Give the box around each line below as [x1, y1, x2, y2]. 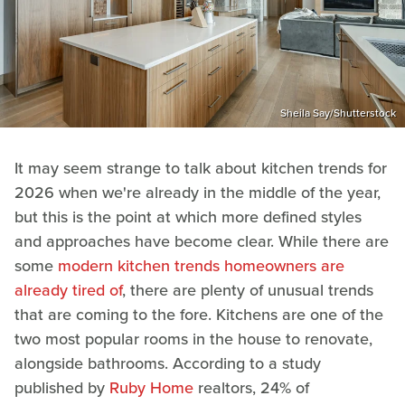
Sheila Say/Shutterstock [280, 104, 396, 121]
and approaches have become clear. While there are [14, 229, 389, 253]
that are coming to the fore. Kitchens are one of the [14, 302, 383, 326]
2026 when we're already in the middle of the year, [14, 180, 381, 204]
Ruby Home [109, 375, 193, 400]
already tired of [14, 278, 122, 302]
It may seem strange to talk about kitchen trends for [14, 155, 387, 180]
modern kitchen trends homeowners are [58, 253, 344, 278]
